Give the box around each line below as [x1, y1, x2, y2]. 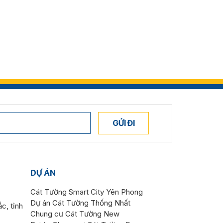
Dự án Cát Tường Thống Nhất [30, 198, 130, 208]
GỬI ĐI [112, 117, 135, 128]
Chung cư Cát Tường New [30, 209, 119, 219]
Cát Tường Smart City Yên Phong [30, 187, 143, 197]
